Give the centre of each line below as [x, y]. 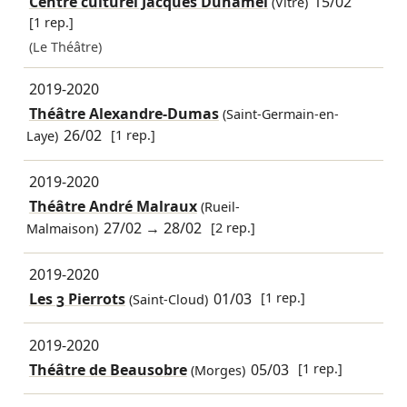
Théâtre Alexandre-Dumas [124, 114]
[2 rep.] [233, 227]
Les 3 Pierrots [77, 299]
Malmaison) [62, 229]
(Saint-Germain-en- [278, 114]
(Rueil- [218, 207]
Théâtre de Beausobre [108, 369]
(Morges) [216, 370]
